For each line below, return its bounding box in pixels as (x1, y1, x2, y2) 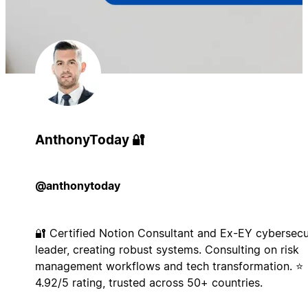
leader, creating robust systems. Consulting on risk (34, 242, 299, 256)
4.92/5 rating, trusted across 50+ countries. (34, 275, 263, 289)
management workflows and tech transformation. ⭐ (34, 258, 303, 273)
